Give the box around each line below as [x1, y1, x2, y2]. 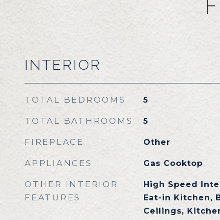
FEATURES [25, 192, 81, 202]
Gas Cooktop [143, 159, 203, 168]
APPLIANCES [25, 158, 92, 168]
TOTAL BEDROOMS [25, 95, 126, 105]
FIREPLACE [25, 137, 84, 147]
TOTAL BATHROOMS [25, 116, 133, 126]
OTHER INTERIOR [25, 179, 118, 189]
